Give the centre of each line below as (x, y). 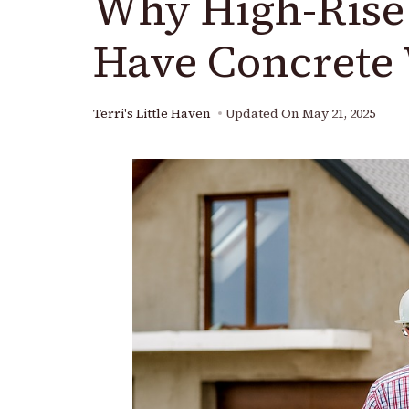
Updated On (264, 114)
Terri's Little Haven (152, 114)
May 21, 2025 (339, 114)
